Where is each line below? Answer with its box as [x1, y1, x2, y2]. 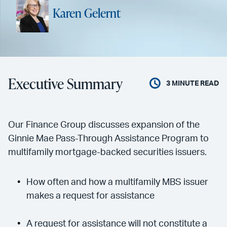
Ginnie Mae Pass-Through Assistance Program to [8, 134, 209, 143]
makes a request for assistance [26, 191, 155, 201]
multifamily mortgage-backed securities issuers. [8, 147, 207, 157]
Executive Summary [8, 73, 123, 93]
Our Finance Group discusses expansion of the [8, 120, 200, 130]
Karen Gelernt [53, 5, 121, 22]
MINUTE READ [170, 80, 219, 87]
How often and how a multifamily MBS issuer [26, 177, 208, 187]
